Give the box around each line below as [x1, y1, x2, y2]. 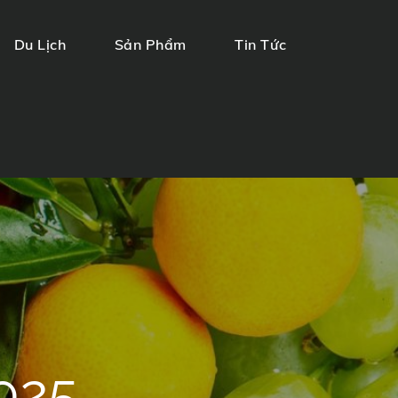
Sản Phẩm [114, 36, 187, 53]
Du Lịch [13, 36, 67, 53]
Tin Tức [234, 36, 287, 53]
